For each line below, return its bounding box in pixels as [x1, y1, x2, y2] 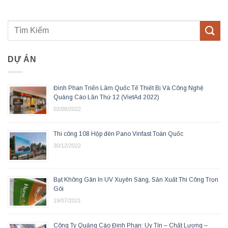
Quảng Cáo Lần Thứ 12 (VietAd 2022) [53, 93, 159, 101]
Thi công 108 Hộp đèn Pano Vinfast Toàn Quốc [53, 130, 183, 137]
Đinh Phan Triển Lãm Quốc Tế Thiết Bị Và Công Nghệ [53, 84, 204, 92]
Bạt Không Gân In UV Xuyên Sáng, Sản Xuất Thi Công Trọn [53, 176, 218, 183]
